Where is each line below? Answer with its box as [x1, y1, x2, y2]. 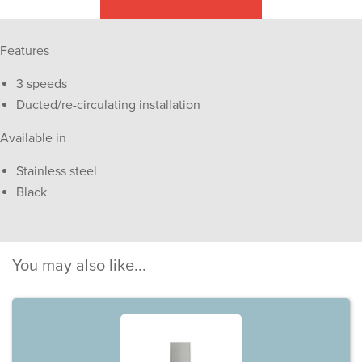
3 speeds [16, 76, 67, 92]
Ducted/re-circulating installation [16, 97, 200, 113]
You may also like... [12, 256, 146, 276]
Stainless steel [16, 163, 97, 179]
